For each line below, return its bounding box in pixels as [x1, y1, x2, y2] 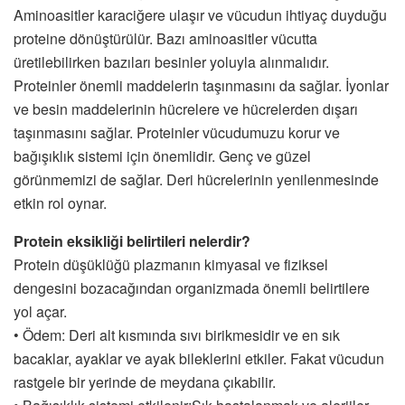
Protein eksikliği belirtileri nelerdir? [14, 230, 250, 251]
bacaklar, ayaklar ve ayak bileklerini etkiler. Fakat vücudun [14, 347, 384, 369]
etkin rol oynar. [14, 192, 107, 213]
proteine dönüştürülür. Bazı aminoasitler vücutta [14, 27, 317, 49]
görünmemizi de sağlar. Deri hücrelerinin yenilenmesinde [14, 168, 379, 190]
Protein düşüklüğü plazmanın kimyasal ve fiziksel [14, 253, 328, 275]
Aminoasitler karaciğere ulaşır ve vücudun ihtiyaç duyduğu [14, 4, 387, 25]
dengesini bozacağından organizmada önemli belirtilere [14, 277, 370, 298]
